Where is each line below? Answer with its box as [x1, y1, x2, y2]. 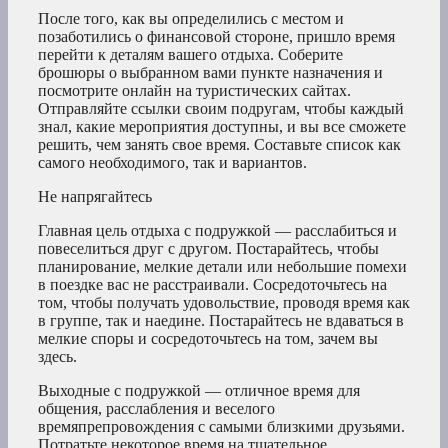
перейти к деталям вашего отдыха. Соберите [38, 46, 343, 64]
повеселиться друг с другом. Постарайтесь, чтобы [38, 240, 379, 258]
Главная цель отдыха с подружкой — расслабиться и [38, 222, 397, 240]
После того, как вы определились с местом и [38, 10, 344, 28]
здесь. [38, 348, 77, 366]
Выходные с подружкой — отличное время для [38, 382, 360, 400]
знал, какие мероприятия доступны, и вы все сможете [38, 118, 406, 136]
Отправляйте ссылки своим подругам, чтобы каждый [38, 100, 404, 118]
